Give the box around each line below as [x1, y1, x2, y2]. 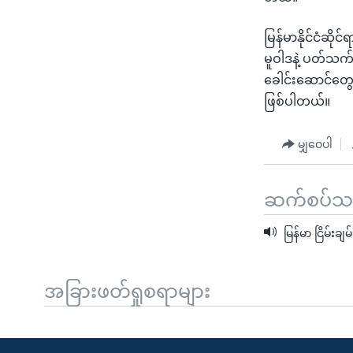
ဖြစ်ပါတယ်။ [264, 95, 331, 109]
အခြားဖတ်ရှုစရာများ [44, 280, 210, 302]
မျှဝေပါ [298, 137, 333, 150]
